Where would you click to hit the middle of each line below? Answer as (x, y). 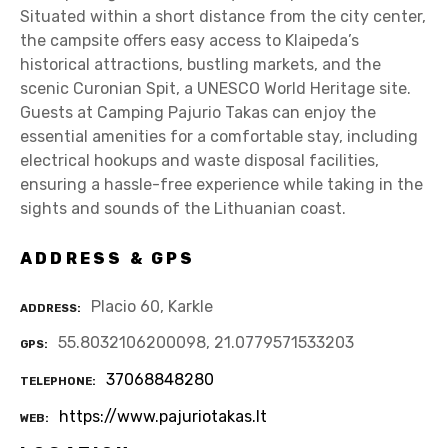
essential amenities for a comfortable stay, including (219, 137)
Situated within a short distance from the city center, (223, 17)
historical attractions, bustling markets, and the (200, 65)
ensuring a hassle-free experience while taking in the (221, 185)
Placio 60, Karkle (152, 306)
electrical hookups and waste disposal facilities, (199, 161)
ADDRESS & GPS (108, 258)
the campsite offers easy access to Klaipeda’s (189, 41)
